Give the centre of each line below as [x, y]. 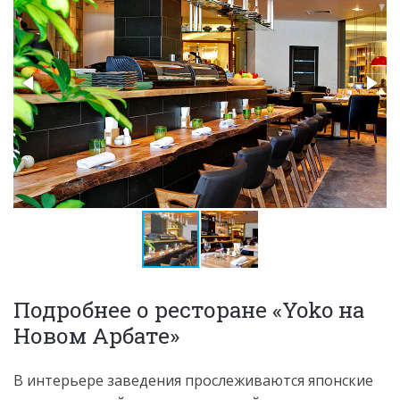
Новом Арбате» [96, 335]
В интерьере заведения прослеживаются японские [193, 381]
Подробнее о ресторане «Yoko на [189, 309]
